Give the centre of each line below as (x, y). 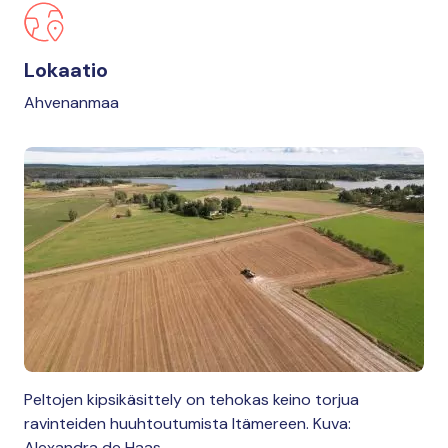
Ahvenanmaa (71, 102)
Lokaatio (66, 70)
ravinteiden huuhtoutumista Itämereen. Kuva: (187, 423)
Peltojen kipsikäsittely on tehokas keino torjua (191, 399)
